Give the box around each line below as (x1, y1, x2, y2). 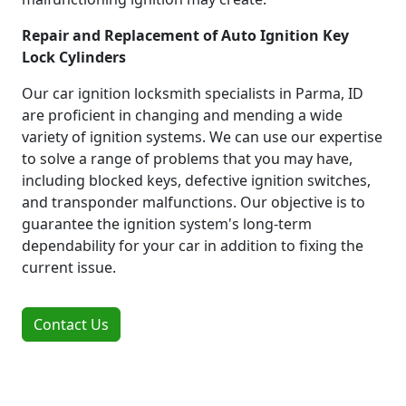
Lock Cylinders (22, 46, 126, 67)
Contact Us (34, 314, 109, 334)
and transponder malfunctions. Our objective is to (22, 191, 365, 212)
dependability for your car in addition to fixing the (22, 235, 363, 256)
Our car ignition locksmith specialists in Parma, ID (22, 82, 363, 103)
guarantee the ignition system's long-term (22, 213, 312, 234)
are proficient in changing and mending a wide (22, 104, 343, 125)
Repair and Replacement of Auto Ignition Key (22, 24, 349, 45)
